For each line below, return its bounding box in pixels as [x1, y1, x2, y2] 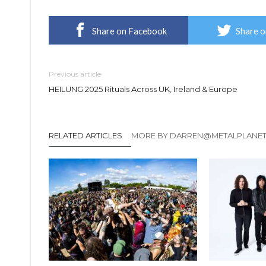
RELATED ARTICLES [49, 131, 122, 141]
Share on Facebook [92, 26, 167, 37]
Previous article [49, 69, 101, 79]
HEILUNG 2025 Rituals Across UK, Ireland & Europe [49, 84, 237, 94]
